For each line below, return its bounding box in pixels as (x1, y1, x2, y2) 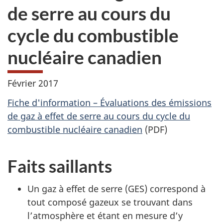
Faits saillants (7, 155, 112, 176)
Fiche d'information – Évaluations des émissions (7, 96, 212, 109)
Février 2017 (7, 77, 58, 89)
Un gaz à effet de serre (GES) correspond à (27, 183, 206, 195)
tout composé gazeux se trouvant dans (27, 196, 193, 208)
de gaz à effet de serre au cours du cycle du (7, 110, 190, 122)
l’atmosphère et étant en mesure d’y (27, 210, 183, 222)
